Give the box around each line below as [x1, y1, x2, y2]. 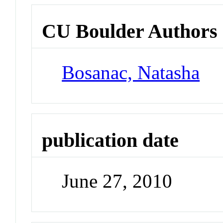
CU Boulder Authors [42, 20, 218, 43]
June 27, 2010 [62, 170, 173, 192]
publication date [42, 128, 179, 151]
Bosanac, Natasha [62, 61, 200, 83]
